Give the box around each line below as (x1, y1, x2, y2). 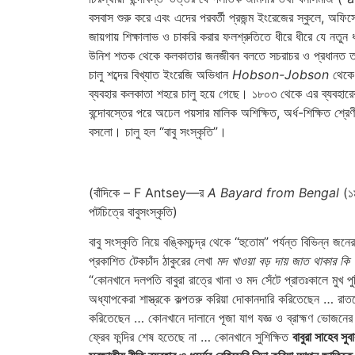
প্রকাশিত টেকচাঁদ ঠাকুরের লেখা (89, 253, 216, 269)
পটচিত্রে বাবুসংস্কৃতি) (89, 203, 177, 219)
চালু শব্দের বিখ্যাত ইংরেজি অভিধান (89, 67, 232, 83)
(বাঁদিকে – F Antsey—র (89, 184, 208, 200)
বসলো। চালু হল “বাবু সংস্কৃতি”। (89, 124, 227, 140)
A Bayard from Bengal (208, 184, 339, 200)
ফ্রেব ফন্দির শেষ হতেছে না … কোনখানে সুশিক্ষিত (89, 329, 292, 345)
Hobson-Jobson (232, 67, 329, 83)
